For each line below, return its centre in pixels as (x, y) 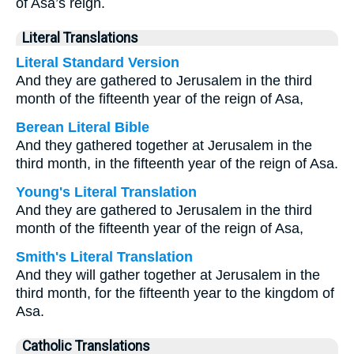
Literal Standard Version (98, 62)
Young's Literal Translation (106, 192)
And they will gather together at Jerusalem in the (168, 275)
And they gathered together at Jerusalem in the (164, 145)
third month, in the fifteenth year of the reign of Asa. (177, 164)
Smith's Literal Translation (104, 257)
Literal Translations (80, 38)
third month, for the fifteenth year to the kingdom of (175, 293)
